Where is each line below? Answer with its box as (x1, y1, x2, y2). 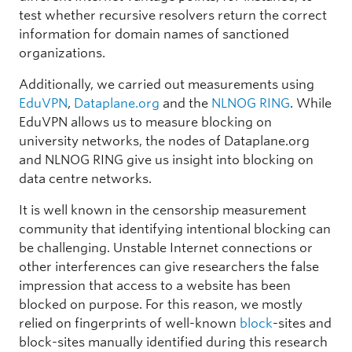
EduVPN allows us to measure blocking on (19, 114, 272, 130)
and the (159, 95, 211, 111)
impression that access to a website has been (19, 277, 291, 293)
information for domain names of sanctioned (19, 26, 289, 42)
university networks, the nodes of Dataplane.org (19, 133, 310, 148)
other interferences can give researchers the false (19, 258, 319, 274)
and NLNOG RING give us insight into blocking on (19, 152, 313, 167)
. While (290, 95, 332, 111)
